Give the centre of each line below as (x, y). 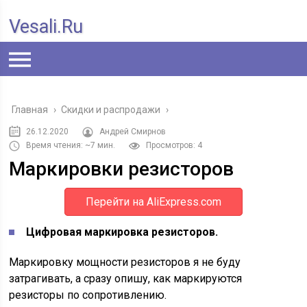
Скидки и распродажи (111, 110)
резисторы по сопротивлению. (88, 295)
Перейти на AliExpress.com (153, 202)
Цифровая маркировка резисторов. (122, 232)
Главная (30, 110)
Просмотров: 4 (174, 145)
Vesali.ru (46, 27)
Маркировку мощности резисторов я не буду (125, 262)
